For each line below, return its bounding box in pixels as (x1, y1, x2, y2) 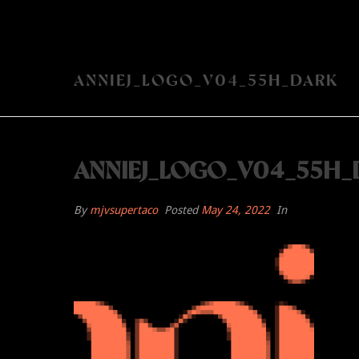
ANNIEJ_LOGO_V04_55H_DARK (74, 71, 339, 94)
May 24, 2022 (201, 204, 270, 216)
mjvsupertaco (90, 204, 158, 216)
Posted (161, 204, 201, 216)
